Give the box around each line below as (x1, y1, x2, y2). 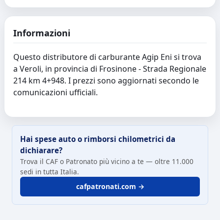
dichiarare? (20, 145, 62, 155)
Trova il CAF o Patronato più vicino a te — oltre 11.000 (20, 156, 193, 166)
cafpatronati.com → (76, 182, 144, 192)
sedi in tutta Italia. (20, 166, 79, 176)
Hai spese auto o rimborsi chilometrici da (20, 134, 175, 144)
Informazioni (13, 27, 71, 39)
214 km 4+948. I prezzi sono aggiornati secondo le (13, 75, 199, 86)
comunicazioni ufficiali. (13, 87, 98, 98)
